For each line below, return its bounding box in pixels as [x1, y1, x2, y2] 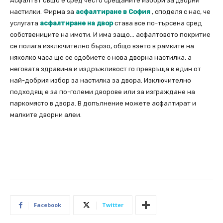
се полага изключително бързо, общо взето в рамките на [10, 42, 194, 50]
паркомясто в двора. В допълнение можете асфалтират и [10, 100, 196, 108]
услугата [10, 19, 40, 27]
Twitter [102, 201, 123, 209]
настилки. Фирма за [10, 8, 76, 16]
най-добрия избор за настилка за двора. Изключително [10, 77, 191, 85]
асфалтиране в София [76, 8, 150, 16]
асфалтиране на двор [40, 19, 113, 27]
